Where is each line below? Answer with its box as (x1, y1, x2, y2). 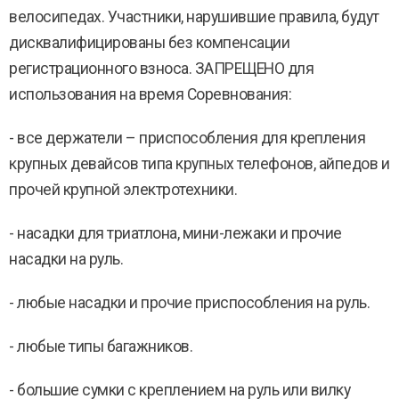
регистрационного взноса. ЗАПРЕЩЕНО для (9, 60, 313, 77)
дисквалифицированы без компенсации (9, 34, 289, 52)
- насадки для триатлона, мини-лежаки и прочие (9, 224, 342, 242)
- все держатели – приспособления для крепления (9, 129, 365, 147)
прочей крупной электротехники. (9, 181, 237, 199)
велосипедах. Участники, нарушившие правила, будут (9, 8, 379, 26)
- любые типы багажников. (9, 338, 192, 355)
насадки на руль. (9, 250, 123, 268)
